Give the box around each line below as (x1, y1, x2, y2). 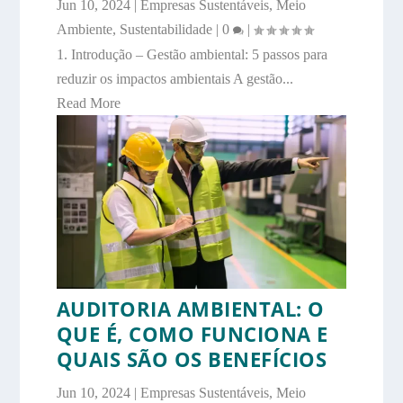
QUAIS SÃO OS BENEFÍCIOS (56, 345, 327, 373)
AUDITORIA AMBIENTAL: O (56, 295, 325, 323)
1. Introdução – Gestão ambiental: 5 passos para (56, 46, 327, 62)
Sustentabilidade (119, 21, 212, 37)
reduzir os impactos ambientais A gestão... (56, 70, 293, 86)
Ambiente (56, 21, 112, 37)
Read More (56, 94, 121, 111)
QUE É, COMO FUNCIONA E (56, 320, 328, 348)
